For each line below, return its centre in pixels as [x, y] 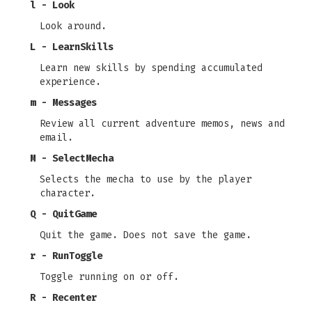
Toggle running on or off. [109, 277]
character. [68, 193]
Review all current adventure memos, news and [162, 124]
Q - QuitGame [63, 214]
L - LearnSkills [72, 47]
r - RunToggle [66, 256]
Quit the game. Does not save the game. [146, 235]
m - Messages [63, 103]
